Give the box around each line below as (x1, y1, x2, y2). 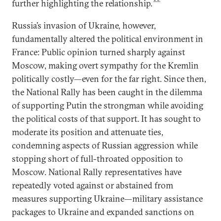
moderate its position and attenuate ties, (12, 126, 163, 138)
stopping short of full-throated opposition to (12, 153, 183, 164)
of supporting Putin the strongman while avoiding (12, 100, 203, 111)
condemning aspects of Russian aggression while (12, 140, 198, 151)
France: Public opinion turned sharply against (12, 46, 185, 58)
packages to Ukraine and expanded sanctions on (12, 206, 194, 218)
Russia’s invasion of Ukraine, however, (12, 20, 156, 31)
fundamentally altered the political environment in (12, 33, 203, 44)
